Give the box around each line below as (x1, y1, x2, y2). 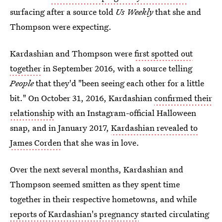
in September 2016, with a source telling (41, 62, 192, 74)
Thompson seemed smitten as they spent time (10, 178, 180, 190)
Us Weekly (115, 6, 155, 17)
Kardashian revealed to (111, 122, 198, 133)
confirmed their (154, 92, 212, 104)
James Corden (10, 137, 61, 148)
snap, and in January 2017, (10, 122, 111, 133)
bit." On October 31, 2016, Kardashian (10, 92, 154, 104)
